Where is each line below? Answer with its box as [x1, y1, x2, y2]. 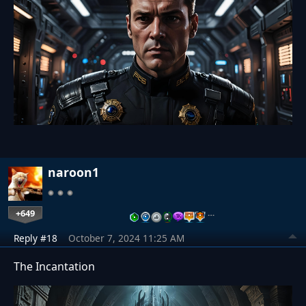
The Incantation [14, 259, 95, 275]
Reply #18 [14, 232, 57, 245]
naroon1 [48, 164, 99, 181]
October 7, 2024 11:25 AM [68, 232, 184, 245]
